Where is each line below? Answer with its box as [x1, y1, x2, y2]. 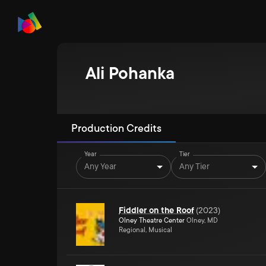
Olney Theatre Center [119, 217, 185, 224]
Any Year [84, 161, 116, 171]
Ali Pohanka [85, 64, 175, 83]
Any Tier [179, 161, 210, 171]
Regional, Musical [119, 226, 172, 234]
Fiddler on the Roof [119, 205, 194, 215]
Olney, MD [185, 217, 218, 224]
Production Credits [71, 122, 161, 134]
